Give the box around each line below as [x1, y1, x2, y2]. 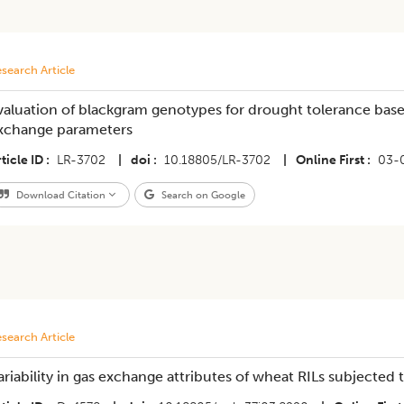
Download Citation [13, 188, 108, 201]
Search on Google [158, 188, 245, 201]
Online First [295, 152, 364, 168]
